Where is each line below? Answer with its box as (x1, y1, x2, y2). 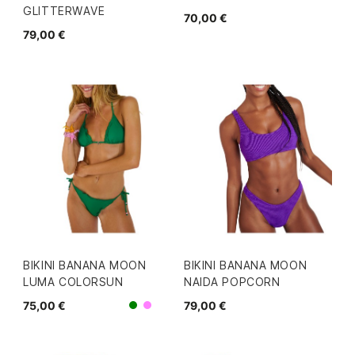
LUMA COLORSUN (23, 274, 124, 288)
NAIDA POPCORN (184, 274, 281, 288)
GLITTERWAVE (23, 4, 105, 18)
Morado (151, 302, 198, 319)
